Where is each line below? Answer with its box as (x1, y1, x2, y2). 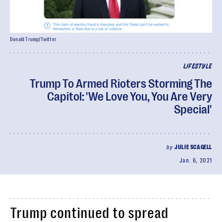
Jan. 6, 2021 (179, 157, 212, 164)
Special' (174, 103, 212, 116)
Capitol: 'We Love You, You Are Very (47, 90, 212, 104)
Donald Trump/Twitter (10, 37, 56, 42)
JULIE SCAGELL (174, 144, 212, 151)
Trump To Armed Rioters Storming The (30, 77, 212, 91)
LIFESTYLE (183, 63, 212, 70)
